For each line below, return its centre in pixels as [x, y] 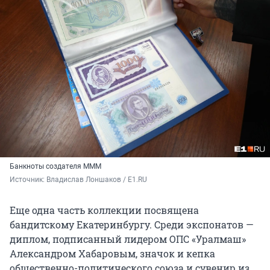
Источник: [28, 180]
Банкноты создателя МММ [55, 167]
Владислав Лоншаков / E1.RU [97, 180]
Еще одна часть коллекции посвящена [104, 210]
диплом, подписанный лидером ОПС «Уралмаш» [128, 239]
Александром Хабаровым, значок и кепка [112, 254]
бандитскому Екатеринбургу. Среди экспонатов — [132, 225]
